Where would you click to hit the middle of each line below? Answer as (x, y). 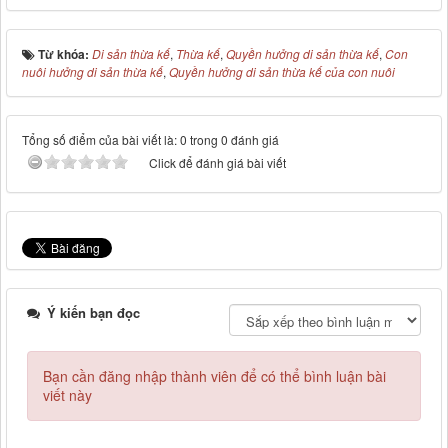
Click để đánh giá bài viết (217, 163)
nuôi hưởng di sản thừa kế (92, 72)
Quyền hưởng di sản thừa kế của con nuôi (282, 72)
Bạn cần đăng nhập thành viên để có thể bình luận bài (214, 376)
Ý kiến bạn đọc (91, 313)
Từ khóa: (65, 54)
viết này (67, 395)
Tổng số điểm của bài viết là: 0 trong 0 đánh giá (150, 140)
